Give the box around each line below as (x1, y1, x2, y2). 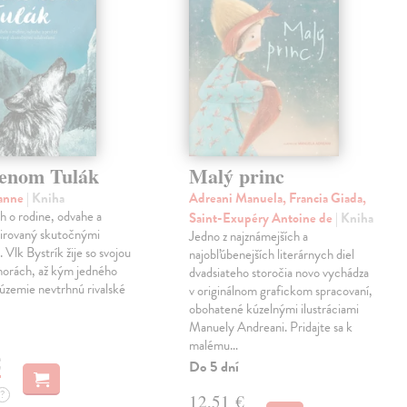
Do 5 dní (189, 356, 240, 379)
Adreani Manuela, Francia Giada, (189, 188, 367, 209)
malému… (189, 335, 239, 356)
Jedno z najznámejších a (189, 226, 309, 247)
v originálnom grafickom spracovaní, (189, 281, 373, 302)
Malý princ (189, 161, 285, 192)
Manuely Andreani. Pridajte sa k (189, 317, 353, 338)
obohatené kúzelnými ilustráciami (189, 299, 360, 320)
